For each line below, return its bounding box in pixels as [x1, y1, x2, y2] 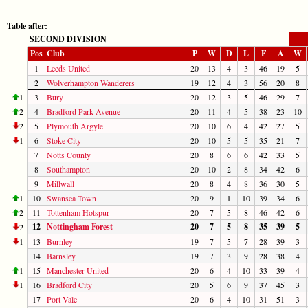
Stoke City [47, 134, 81, 146]
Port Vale [47, 293, 77, 305]
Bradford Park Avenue [47, 105, 120, 117]
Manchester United [47, 264, 109, 276]
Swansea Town [47, 192, 96, 203]
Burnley [47, 235, 73, 247]
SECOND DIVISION [30, 32, 107, 45]
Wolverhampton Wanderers [47, 76, 135, 88]
